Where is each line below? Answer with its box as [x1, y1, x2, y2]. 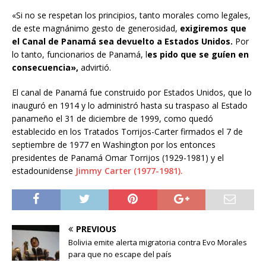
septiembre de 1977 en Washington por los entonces [12, 139, 216, 151]
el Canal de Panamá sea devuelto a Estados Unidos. [12, 36, 235, 47]
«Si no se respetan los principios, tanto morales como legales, [12, 9, 251, 21]
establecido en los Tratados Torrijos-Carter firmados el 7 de [12, 126, 243, 138]
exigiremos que [180, 23, 246, 34]
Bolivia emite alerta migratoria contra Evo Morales [68, 237, 247, 248]
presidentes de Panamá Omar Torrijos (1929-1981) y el [12, 152, 224, 164]
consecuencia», [12, 62, 78, 74]
